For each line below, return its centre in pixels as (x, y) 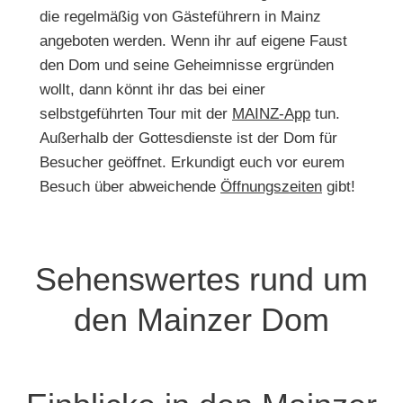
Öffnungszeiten (271, 186)
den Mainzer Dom (201, 319)
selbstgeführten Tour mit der (136, 113)
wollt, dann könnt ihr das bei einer (152, 89)
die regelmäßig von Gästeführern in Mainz (180, 16)
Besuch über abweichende (130, 186)
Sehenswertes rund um (201, 279)
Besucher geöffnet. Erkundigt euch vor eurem (192, 162)
